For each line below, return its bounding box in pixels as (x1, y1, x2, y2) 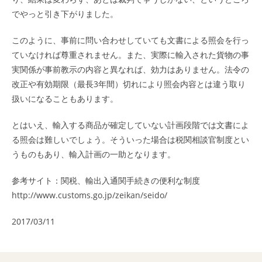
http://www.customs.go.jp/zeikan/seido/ (12, 189, 167, 201)
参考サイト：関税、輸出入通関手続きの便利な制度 (12, 175, 200, 186)
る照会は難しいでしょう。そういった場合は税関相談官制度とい (12, 134, 249, 145)
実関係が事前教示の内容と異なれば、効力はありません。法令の (12, 64, 249, 75)
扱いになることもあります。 (12, 93, 118, 104)
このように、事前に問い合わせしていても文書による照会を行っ (12, 35, 249, 46)
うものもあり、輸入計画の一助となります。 (12, 149, 175, 160)
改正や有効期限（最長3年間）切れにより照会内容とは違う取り (12, 78, 246, 89)
